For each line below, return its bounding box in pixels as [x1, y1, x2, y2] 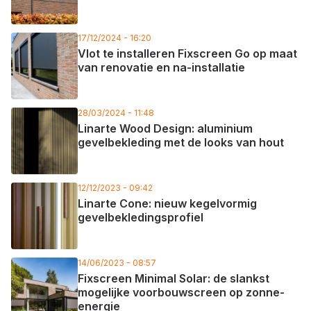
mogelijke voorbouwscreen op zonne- [78, 285, 285, 299]
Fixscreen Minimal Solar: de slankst [78, 271, 269, 285]
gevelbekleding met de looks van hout [78, 135, 284, 149]
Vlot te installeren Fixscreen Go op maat [78, 47, 297, 60]
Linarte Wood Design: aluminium [78, 121, 253, 135]
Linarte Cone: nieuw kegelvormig [78, 196, 257, 210]
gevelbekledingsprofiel [78, 210, 203, 224]
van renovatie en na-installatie [78, 60, 245, 74]
